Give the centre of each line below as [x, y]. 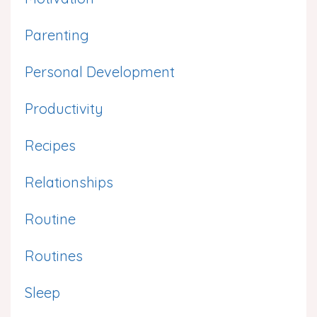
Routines [54, 255]
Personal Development [100, 71]
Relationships [69, 182]
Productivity [64, 108]
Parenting [57, 35]
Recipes [50, 145]
